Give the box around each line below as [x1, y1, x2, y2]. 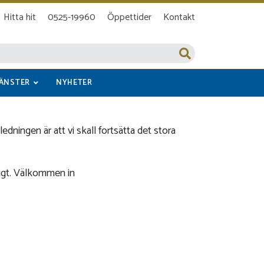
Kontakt [163, 9, 195, 25]
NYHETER [56, 76, 93, 89]
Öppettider [107, 9, 151, 25]
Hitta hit [4, 9, 36, 25]
